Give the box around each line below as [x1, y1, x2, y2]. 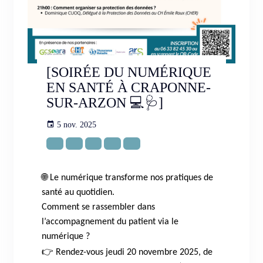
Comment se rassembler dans [42, 202, 156, 212]
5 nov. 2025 [57, 120, 97, 130]
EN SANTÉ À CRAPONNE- [46, 79, 211, 96]
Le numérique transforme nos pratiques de [48, 173, 214, 183]
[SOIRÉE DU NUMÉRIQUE [46, 64, 212, 80]
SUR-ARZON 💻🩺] [46, 95, 164, 111]
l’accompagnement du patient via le [42, 217, 179, 227]
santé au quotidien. [42, 187, 115, 197]
